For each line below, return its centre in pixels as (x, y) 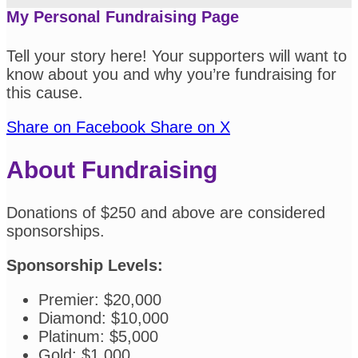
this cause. (45, 93)
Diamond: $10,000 (103, 318)
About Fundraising (112, 170)
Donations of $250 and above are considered (166, 213)
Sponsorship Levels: (85, 266)
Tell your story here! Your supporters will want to (177, 56)
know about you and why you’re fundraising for (171, 75)
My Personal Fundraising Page (123, 16)
